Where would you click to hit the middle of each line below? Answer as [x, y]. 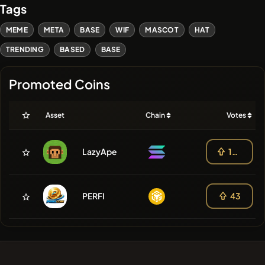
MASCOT [162, 30]
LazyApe [100, 151]
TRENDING [25, 50]
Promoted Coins [60, 84]
